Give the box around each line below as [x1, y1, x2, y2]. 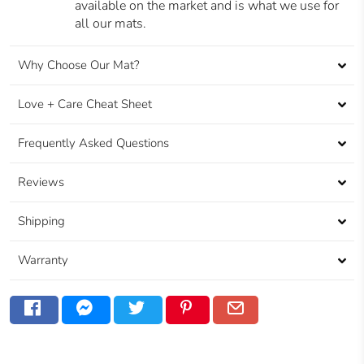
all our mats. [75, 15, 146, 33]
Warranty [18, 252, 68, 269]
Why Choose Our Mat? [18, 57, 140, 74]
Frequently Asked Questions [18, 135, 169, 152]
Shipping [18, 213, 65, 230]
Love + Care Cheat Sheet [18, 96, 152, 113]
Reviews [18, 174, 64, 191]
